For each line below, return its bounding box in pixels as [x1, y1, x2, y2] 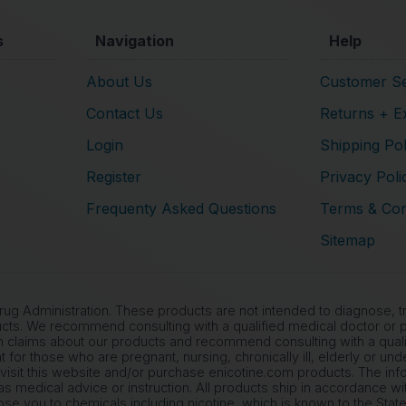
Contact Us [86, 103, 163, 122]
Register [86, 167, 141, 186]
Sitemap [320, 230, 375, 249]
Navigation [95, 31, 174, 50]
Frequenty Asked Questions [86, 198, 276, 217]
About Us [86, 72, 152, 91]
